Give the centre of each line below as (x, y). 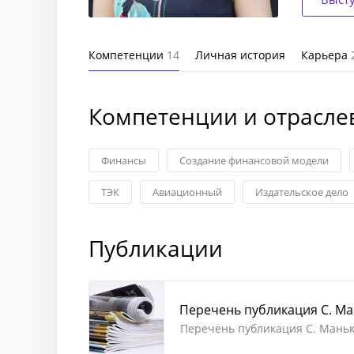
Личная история (240, 55)
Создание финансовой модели (254, 160)
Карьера (326, 55)
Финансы (124, 160)
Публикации (156, 248)
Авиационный (187, 192)
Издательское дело (302, 192)
